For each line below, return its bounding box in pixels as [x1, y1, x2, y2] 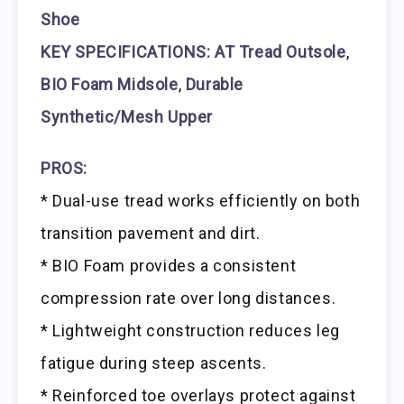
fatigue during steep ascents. [41, 353, 267, 372]
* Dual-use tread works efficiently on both [41, 190, 361, 210]
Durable [185, 75, 244, 95]
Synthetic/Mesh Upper [41, 107, 214, 127]
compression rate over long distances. [41, 288, 336, 308]
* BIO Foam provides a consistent [41, 255, 297, 275]
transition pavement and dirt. [41, 223, 261, 243]
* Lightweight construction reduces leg [41, 320, 340, 340]
